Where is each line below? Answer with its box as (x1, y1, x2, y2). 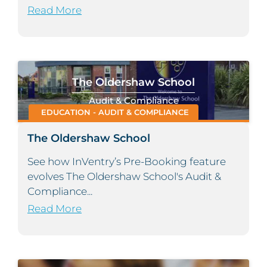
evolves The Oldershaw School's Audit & (27, 170, 221, 183)
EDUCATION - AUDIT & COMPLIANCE (41, 108, 189, 117)
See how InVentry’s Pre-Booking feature (27, 156, 226, 168)
